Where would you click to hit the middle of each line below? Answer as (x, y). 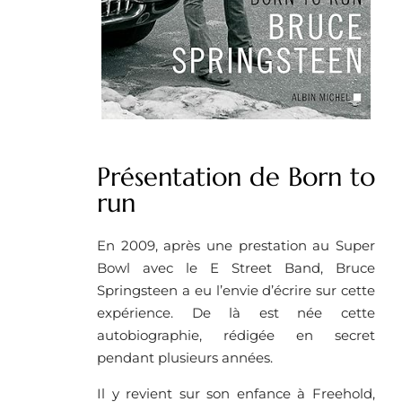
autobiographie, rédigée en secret (236, 336)
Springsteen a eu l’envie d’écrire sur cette (236, 291)
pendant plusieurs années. (185, 358)
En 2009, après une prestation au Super (236, 246)
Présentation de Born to (236, 177)
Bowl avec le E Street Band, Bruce (236, 268)
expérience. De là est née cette (236, 313)
